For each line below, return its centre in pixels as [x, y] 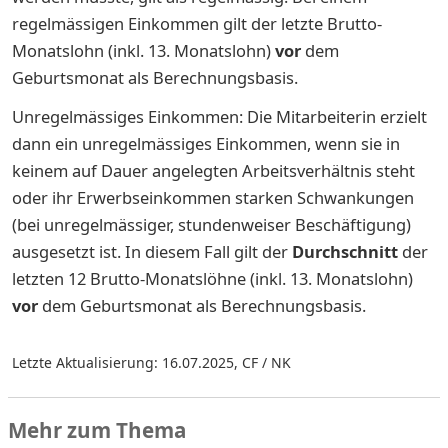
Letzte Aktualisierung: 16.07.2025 [123, 362]
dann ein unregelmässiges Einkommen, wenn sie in [206, 143]
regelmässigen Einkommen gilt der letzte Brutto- [197, 23]
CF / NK [266, 362]
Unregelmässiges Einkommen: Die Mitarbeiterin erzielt [219, 116]
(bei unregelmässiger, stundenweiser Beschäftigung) [211, 224]
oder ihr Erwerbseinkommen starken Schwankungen [213, 197]
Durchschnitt [345, 251]
